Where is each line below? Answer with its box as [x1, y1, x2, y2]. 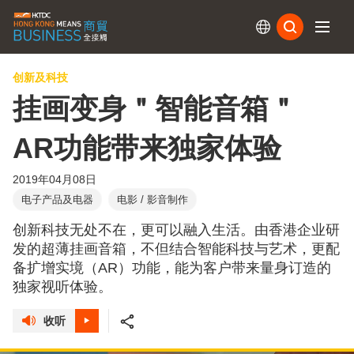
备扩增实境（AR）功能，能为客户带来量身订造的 [13, 260, 331, 277]
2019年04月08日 [13, 173, 96, 186]
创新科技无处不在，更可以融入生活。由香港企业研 [13, 222, 340, 239]
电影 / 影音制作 [117, 194, 188, 206]
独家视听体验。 [13, 279, 112, 296]
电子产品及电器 [21, 194, 93, 206]
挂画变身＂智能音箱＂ [13, 92, 297, 126]
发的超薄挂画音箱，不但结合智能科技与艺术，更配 [13, 241, 340, 258]
